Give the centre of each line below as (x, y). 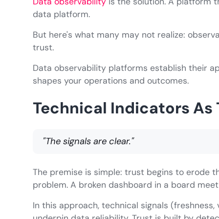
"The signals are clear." (88, 142)
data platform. (62, 14)
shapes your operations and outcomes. (111, 81)
